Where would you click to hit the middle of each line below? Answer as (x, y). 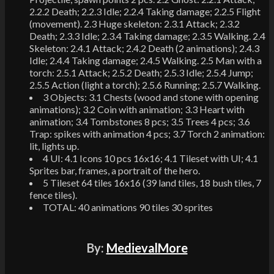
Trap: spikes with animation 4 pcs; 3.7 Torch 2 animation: (147, 134)
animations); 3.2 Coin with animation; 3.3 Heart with (137, 109)
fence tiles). (53, 195)
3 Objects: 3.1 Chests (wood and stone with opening (151, 97)
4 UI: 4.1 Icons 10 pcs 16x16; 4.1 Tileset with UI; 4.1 (150, 158)
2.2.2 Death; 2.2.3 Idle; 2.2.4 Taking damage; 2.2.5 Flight (145, 12)
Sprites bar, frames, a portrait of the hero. (115, 171)
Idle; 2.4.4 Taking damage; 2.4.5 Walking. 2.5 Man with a (146, 61)
